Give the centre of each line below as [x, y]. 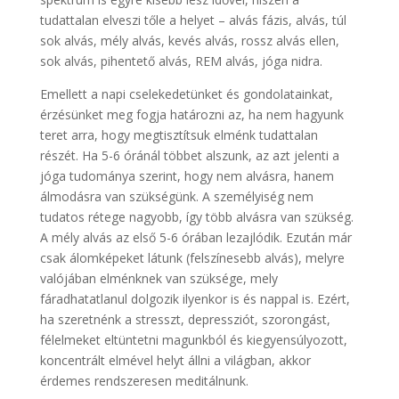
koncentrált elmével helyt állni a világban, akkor [175, 360]
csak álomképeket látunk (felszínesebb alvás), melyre [192, 257]
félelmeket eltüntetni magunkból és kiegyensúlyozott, [193, 339]
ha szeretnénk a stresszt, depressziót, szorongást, [185, 319]
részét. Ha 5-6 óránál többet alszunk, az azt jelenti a [189, 155]
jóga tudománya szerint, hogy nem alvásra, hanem [187, 175]
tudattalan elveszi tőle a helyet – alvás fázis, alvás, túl [193, 20]
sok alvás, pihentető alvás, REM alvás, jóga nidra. [181, 61]
